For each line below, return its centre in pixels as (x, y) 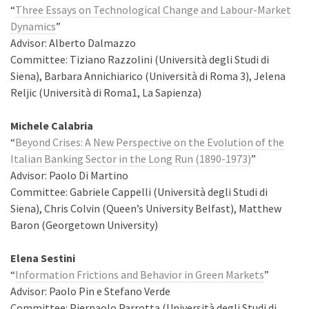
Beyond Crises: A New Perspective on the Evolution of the (150, 142)
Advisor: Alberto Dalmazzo (73, 43)
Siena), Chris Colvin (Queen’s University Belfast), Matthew (146, 208)
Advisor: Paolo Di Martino (69, 175)
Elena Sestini (43, 258)
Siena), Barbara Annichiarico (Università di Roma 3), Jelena (148, 76)
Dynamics (33, 26)
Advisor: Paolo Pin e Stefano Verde (90, 291)
